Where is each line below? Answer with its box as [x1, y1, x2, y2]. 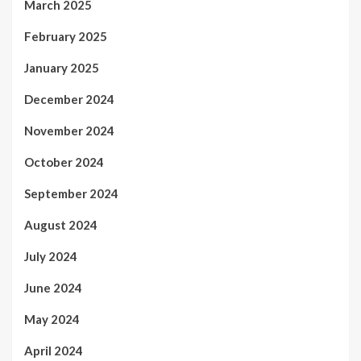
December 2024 [24, 92, 114, 107]
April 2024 [24, 343, 83, 359]
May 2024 [24, 312, 80, 327]
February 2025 [24, 29, 107, 44]
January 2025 [24, 60, 99, 76]
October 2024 [24, 155, 104, 170]
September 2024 [24, 186, 118, 201]
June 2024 [24, 280, 82, 296]
